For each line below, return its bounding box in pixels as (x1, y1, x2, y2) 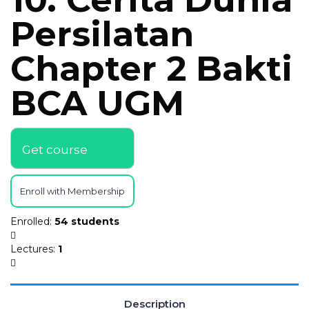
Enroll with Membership (20, 186, 125, 197)
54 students (54, 215, 119, 228)
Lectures (10, 243, 53, 255)
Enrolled (10, 215, 50, 228)
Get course (22, 142, 88, 157)
